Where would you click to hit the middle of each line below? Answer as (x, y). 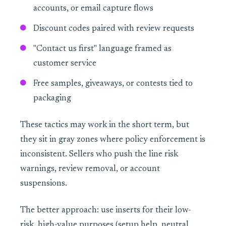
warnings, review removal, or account (90, 169)
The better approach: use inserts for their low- (106, 211)
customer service (65, 64)
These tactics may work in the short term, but (105, 126)
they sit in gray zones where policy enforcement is (113, 140)
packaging (52, 99)
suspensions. (44, 184)
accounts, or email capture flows (93, 9)
